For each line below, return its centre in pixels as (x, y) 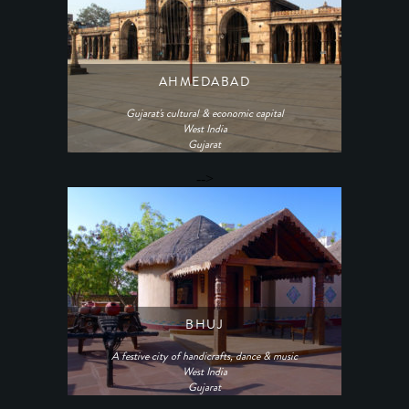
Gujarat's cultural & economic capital (204, 114)
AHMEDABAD (204, 83)
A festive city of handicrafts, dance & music (204, 357)
